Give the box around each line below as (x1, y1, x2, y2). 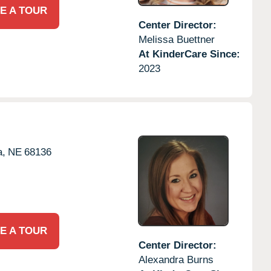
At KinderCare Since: (138, 48, 240, 60)
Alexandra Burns (138, 253, 214, 266)
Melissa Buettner (138, 33, 215, 45)
